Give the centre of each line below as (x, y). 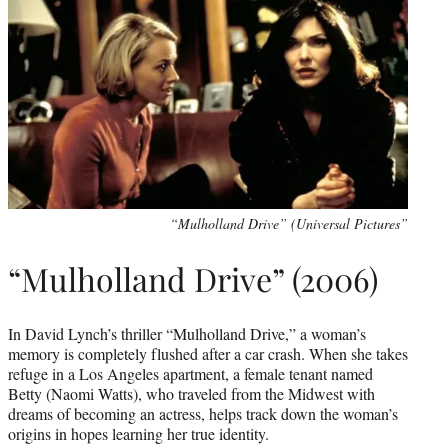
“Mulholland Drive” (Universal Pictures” (289, 223)
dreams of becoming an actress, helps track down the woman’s (203, 414)
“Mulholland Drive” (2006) (193, 279)
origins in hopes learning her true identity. (138, 434)
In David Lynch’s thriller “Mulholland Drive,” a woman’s (187, 334)
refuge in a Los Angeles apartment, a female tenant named (190, 374)
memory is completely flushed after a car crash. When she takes (208, 354)
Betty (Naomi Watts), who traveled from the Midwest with (191, 394)
